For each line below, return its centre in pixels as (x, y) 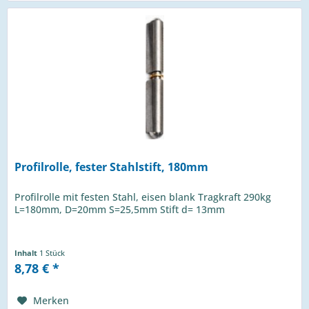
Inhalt (27, 253)
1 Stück (52, 253)
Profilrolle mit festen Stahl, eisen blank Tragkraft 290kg (143, 197)
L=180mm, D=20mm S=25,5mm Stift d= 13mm (120, 210)
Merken (51, 301)
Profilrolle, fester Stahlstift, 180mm (112, 167)
